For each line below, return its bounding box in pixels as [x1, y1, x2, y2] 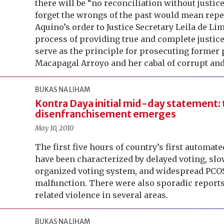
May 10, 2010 [35, 124, 74, 132]
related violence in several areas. [35, 190, 168, 200]
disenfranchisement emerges [35, 108, 176, 120]
